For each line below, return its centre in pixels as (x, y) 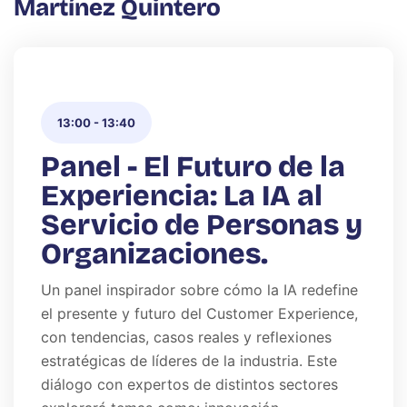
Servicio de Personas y (202, 224)
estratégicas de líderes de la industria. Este (189, 360)
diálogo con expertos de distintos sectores (189, 384)
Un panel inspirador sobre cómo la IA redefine (199, 289)
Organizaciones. (154, 253)
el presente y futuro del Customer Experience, (199, 313)
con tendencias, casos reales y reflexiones (186, 337)
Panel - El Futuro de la (193, 166)
